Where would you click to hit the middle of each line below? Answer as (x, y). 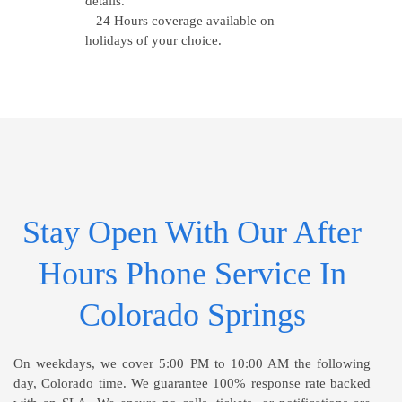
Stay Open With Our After (192, 233)
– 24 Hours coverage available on (179, 21)
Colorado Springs (192, 315)
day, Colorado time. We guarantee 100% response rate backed (192, 384)
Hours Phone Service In (192, 274)
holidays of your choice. (153, 41)
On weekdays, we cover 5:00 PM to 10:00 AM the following (192, 364)
